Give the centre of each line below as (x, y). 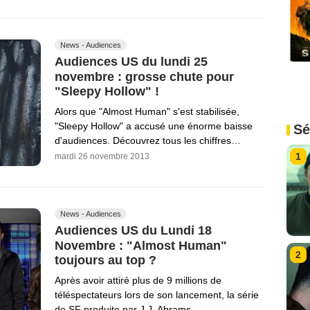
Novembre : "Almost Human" (141, 245)
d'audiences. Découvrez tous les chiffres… (148, 141)
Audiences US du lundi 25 (131, 61)
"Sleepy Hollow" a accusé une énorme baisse (154, 126)
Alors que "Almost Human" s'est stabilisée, (147, 112)
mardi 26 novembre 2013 (102, 157)
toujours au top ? (106, 261)
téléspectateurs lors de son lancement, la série (157, 295)
